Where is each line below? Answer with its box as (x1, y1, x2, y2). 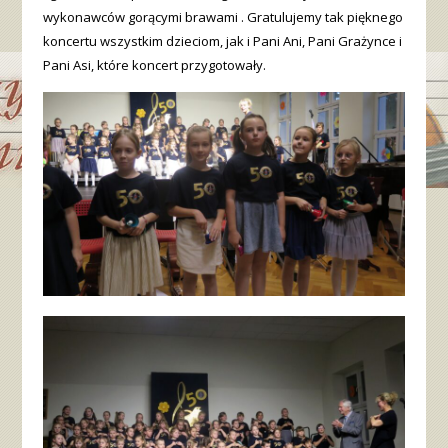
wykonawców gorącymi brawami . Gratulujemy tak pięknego (42, 7, 403, 26)
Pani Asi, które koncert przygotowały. (42, 55, 266, 74)
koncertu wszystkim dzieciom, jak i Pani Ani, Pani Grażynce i (42, 31, 402, 50)
